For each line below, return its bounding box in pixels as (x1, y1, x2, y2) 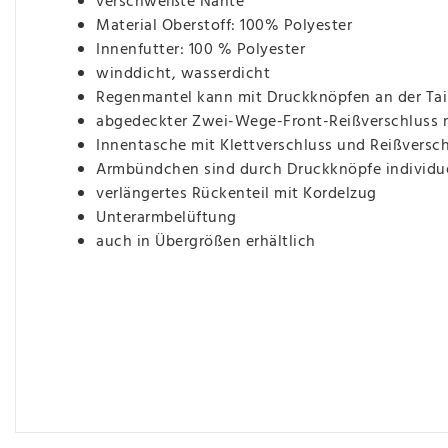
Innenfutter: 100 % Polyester (96, 36, 305, 63)
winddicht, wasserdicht (96, 60, 270, 87)
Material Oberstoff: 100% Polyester (96, 12, 357, 39)
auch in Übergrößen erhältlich (96, 228, 316, 255)
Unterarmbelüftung (96, 204, 237, 231)
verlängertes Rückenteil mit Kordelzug (96, 180, 381, 207)
